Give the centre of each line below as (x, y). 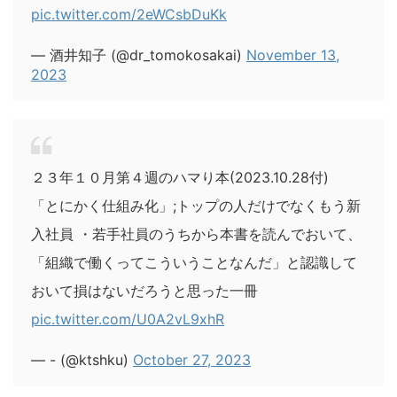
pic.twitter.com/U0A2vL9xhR (128, 319)
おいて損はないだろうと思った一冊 (144, 290)
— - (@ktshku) (82, 359)
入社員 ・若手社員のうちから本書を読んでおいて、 (196, 234)
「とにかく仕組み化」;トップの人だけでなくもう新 (196, 205)
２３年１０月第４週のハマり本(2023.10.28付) (180, 177)
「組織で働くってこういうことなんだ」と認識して (194, 262)
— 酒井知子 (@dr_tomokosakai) (139, 54)
